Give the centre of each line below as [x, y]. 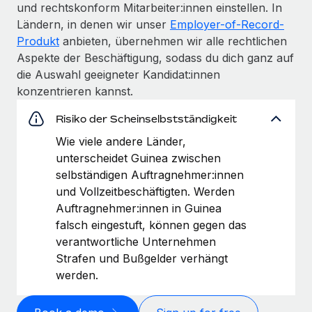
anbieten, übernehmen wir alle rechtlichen [173, 41]
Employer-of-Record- [227, 24]
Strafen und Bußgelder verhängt [142, 258]
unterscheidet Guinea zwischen [138, 158]
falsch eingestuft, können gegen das [151, 225]
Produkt [38, 41]
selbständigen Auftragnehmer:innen [150, 174]
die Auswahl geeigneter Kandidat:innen [118, 74]
